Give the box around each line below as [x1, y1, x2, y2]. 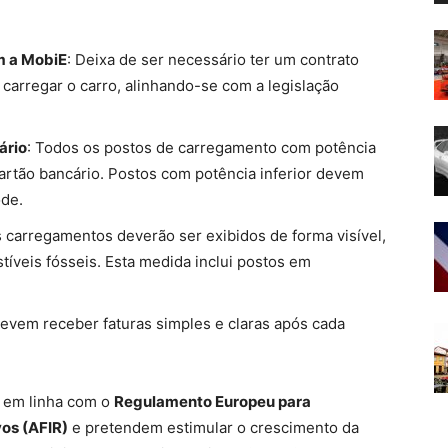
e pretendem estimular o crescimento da [68, 418, 359, 437]
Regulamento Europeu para [114, 392, 311, 411]
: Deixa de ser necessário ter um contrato [67, 50, 359, 69]
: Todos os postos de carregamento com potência [27, 138, 376, 157]
